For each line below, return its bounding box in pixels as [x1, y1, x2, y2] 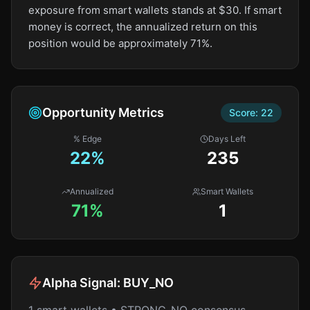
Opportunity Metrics [42, 105, 164, 120]
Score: [229, 107, 261, 118]
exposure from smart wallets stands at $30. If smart [28, 3, 282, 17]
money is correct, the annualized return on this [28, 20, 257, 33]
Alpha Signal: [42, 275, 123, 290]
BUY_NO [123, 275, 174, 290]
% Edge [73, 134, 102, 144]
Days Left [208, 134, 246, 144]
